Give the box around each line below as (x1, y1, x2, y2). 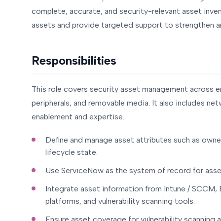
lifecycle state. (45, 147, 98, 157)
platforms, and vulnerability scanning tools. (45, 196, 195, 206)
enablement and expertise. (32, 112, 124, 121)
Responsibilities (32, 53, 116, 68)
